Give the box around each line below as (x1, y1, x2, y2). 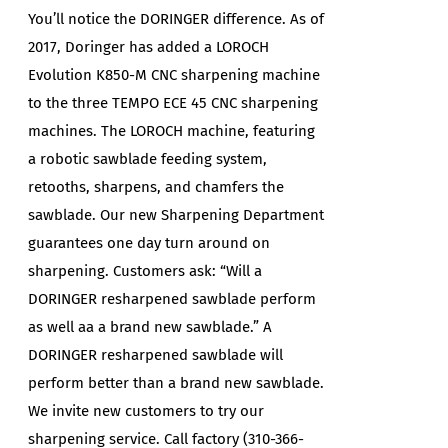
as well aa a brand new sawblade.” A (28, 317, 273, 336)
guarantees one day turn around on (28, 233, 271, 252)
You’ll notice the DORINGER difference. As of (28, 9, 325, 28)
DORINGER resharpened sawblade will (28, 345, 284, 364)
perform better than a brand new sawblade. (28, 373, 325, 392)
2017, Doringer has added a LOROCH (28, 37, 270, 56)
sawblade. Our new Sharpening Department (28, 205, 325, 224)
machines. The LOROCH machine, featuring (28, 121, 316, 140)
